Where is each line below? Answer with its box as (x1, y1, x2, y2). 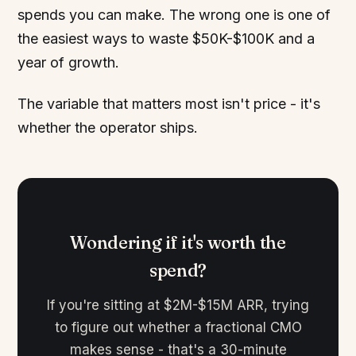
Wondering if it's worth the (70, 231, 286, 253)
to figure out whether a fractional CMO (54, 319, 302, 335)
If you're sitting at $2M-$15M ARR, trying (47, 297, 309, 313)
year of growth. (17, 54, 120, 71)
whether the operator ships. (17, 119, 199, 136)
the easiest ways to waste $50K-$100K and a (17, 30, 315, 47)
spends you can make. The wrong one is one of (17, 6, 331, 23)
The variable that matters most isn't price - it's (17, 95, 321, 112)
